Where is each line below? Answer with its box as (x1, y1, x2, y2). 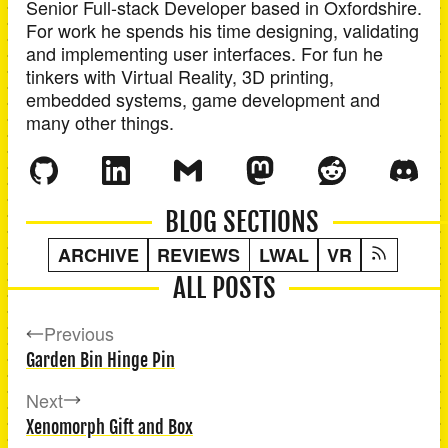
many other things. (26, 109, 174, 136)
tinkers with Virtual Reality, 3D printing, (26, 63, 334, 90)
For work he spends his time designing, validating (26, 17, 419, 44)
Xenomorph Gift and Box (26, 415, 193, 438)
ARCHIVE (58, 241, 140, 268)
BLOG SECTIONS (165, 205, 319, 240)
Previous (44, 320, 114, 347)
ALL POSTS (172, 271, 276, 306)
